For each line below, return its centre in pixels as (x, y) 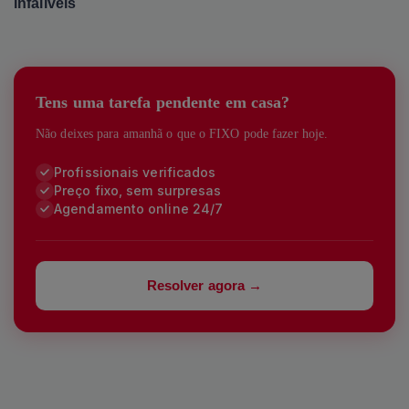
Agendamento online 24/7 (139, 209)
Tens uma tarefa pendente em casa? (163, 102)
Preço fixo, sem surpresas (138, 191)
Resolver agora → (204, 285)
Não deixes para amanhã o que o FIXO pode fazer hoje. (182, 133)
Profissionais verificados (135, 173)
